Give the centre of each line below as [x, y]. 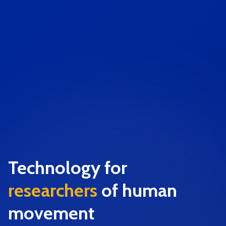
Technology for [68, 168]
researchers [53, 190]
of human [139, 190]
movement [51, 213]
